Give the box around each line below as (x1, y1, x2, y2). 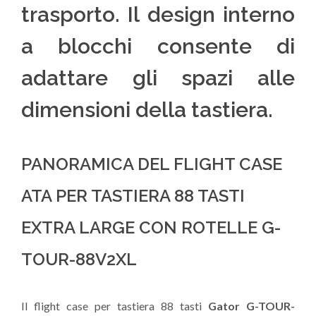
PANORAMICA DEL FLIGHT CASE (21, 154, 282, 175)
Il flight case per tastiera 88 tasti (21, 299, 208, 313)
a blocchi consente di (21, 34, 295, 59)
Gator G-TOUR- (208, 299, 295, 313)
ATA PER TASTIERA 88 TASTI (21, 186, 245, 207)
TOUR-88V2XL (21, 249, 137, 270)
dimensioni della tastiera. (21, 97, 273, 123)
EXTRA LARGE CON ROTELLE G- (21, 217, 281, 238)
